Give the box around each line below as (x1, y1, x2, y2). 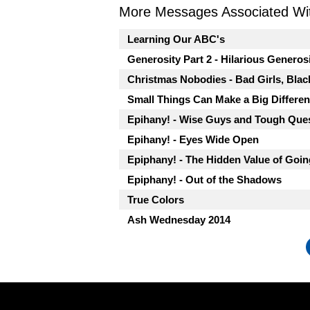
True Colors (127, 194, 184, 206)
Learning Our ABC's (127, 33, 225, 45)
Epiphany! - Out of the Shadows (127, 174, 282, 185)
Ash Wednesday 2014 (127, 214, 230, 226)
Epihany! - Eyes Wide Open (127, 134, 259, 145)
